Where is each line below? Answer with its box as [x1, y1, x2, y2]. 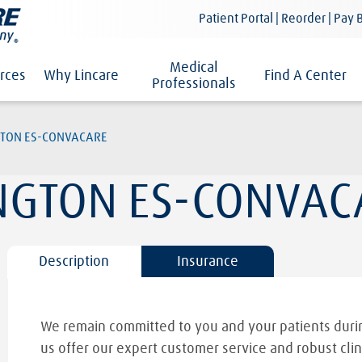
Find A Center [264, 68, 347, 83]
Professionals [151, 76, 236, 91]
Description [39, 254, 109, 269]
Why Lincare [44, 68, 120, 83]
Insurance [177, 254, 238, 269]
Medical [169, 60, 218, 75]
